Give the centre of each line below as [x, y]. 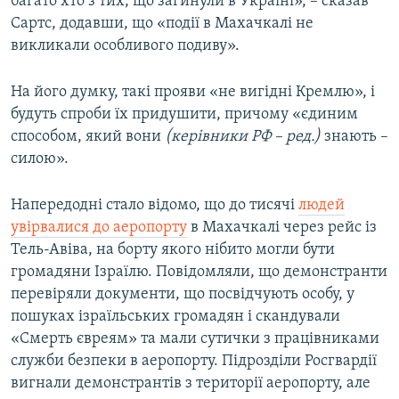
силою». [40, 159]
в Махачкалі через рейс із [282, 228]
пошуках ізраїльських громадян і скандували [175, 317]
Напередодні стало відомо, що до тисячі [155, 206]
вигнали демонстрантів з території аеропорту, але [191, 384]
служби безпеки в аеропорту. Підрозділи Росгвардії [194, 362]
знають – [354, 137]
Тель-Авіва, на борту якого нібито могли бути [173, 250]
